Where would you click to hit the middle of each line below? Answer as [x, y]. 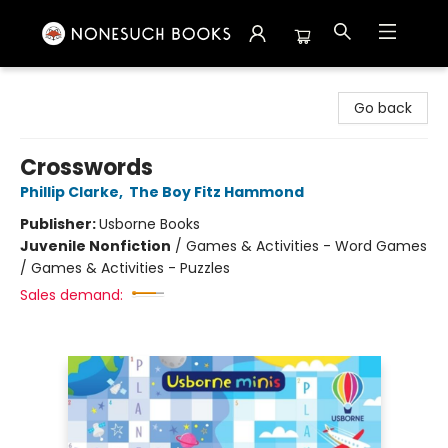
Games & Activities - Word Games [306, 246]
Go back [383, 108]
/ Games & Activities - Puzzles [125, 268]
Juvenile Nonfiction [95, 246]
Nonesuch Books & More [99, 86]
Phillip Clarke [69, 192]
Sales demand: [71, 295]
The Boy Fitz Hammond [216, 192]
